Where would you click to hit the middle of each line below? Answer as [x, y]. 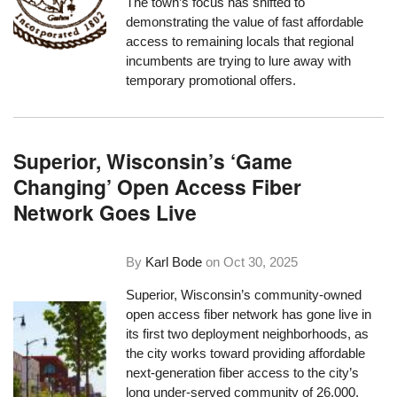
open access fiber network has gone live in [249, 314]
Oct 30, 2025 [261, 261]
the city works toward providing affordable [246, 353]
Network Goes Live [105, 213]
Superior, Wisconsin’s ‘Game [153, 161]
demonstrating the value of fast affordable [245, 21]
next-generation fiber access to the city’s [243, 372]
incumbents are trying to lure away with [239, 60]
